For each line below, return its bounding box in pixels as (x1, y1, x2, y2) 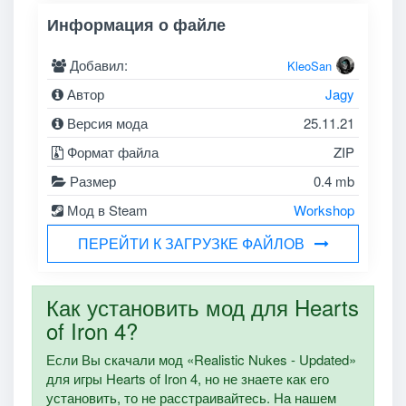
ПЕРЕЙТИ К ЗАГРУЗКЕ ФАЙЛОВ (77, 232, 304, 254)
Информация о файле (47, 12, 227, 36)
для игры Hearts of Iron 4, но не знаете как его (45, 368, 329, 388)
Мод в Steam (63, 199, 149, 219)
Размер (66, 170, 117, 190)
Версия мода (63, 112, 149, 132)
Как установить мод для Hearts (45, 290, 359, 323)
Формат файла (63, 141, 159, 161)
